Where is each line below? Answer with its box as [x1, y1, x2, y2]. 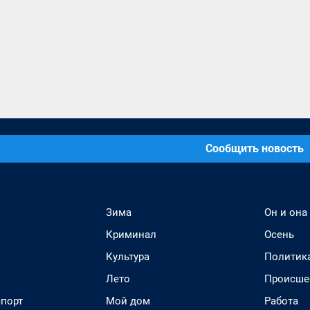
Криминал [106, 228, 156, 241]
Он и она [264, 206, 307, 219]
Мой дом [106, 295, 150, 307]
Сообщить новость [206, 142, 304, 155]
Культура [106, 250, 149, 263]
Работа [264, 295, 298, 307]
